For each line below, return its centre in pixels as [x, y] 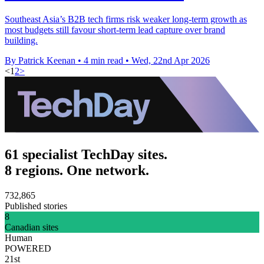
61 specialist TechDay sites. [86, 154]
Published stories [36, 206]
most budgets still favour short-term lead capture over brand [115, 29]
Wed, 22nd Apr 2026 [171, 60]
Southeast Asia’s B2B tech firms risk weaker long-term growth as [126, 19]
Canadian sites [32, 227]
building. [21, 40]
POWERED [28, 248]
